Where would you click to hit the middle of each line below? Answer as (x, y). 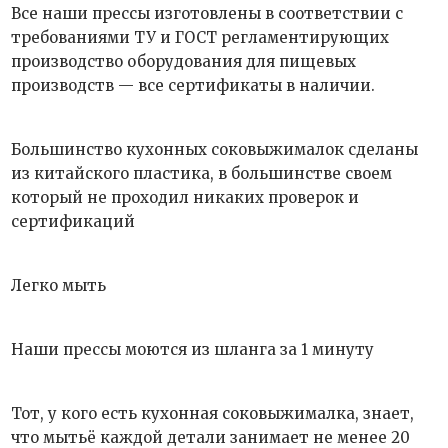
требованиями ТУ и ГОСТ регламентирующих (200, 37)
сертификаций (73, 221)
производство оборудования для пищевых (184, 61)
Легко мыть (59, 285)
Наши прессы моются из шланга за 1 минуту (193, 349)
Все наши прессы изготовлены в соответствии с (207, 13)
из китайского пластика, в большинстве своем (202, 173)
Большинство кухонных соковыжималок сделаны (215, 149)
